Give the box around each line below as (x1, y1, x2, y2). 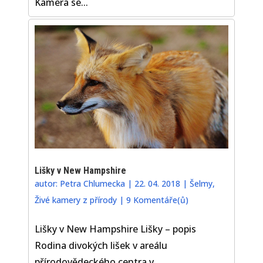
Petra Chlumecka (60, 178, 126, 190)
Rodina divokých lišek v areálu (35, 239, 168, 252)
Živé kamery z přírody (35, 194, 117, 206)
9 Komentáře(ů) (126, 194, 189, 206)
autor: (35, 178, 60, 190)
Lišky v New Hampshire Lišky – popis (35, 222, 197, 236)
